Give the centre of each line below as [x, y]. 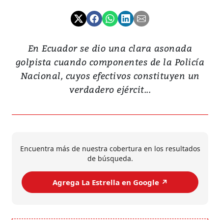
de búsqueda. [110, 159]
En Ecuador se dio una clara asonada [110, 48]
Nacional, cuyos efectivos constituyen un [110, 76]
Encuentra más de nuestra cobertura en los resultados [110, 149]
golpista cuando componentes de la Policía [110, 62]
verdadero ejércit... [110, 89]
